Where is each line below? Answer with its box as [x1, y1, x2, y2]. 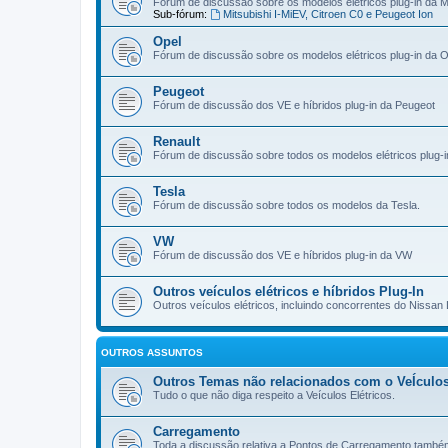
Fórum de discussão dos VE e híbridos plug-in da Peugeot [153, 99, 435, 111]
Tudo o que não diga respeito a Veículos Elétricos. [153, 389, 395, 401]
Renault [153, 134, 200, 149]
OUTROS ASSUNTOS [101, 347, 203, 358]
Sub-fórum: [153, 8, 207, 20]
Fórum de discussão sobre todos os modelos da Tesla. [153, 199, 420, 211]
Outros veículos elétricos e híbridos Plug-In [153, 284, 424, 299]
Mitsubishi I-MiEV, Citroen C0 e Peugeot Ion [222, 8, 433, 20]
